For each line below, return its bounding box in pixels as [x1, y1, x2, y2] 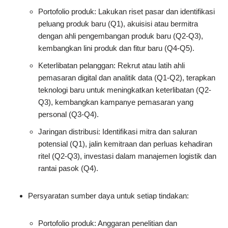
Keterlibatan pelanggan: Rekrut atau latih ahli [38, 61, 185, 70]
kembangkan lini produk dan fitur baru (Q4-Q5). [38, 44, 194, 53]
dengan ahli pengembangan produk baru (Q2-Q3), [38, 32, 203, 41]
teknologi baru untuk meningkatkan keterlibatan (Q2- [38, 85, 211, 95]
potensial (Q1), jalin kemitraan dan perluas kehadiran [38, 139, 212, 149]
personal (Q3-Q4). [38, 110, 99, 119]
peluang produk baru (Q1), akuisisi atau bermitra [38, 19, 198, 28]
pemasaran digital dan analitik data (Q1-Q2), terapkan [38, 73, 215, 82]
